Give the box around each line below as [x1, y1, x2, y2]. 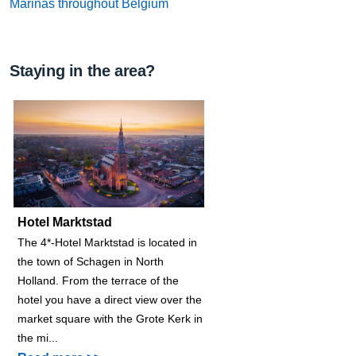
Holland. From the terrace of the [17, 273, 179, 287]
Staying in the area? [10, 62, 155, 79]
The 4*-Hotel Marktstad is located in [17, 235, 197, 249]
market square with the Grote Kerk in [17, 311, 203, 325]
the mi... [17, 331, 58, 344]
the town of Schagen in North [17, 254, 164, 268]
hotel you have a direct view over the [17, 292, 202, 306]
